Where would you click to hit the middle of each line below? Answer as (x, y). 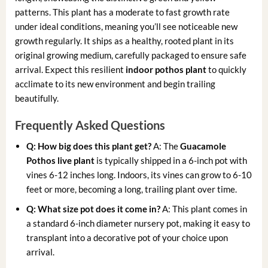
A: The (166, 146)
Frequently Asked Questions (90, 125)
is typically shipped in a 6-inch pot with (171, 160)
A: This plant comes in (204, 208)
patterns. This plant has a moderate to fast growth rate (122, 12)
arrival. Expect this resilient (70, 70)
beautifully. (36, 98)
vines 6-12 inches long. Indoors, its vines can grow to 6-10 (139, 174)
